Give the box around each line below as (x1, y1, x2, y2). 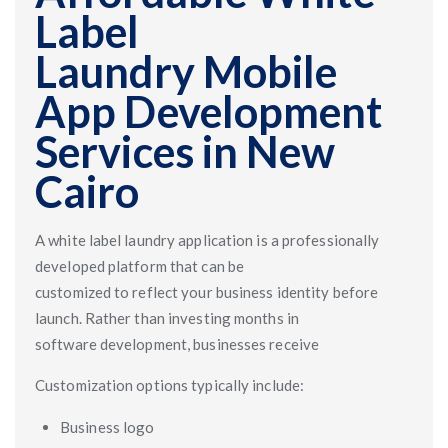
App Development (35, 86, 383, 137)
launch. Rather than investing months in (35, 309, 299, 327)
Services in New (35, 126, 336, 177)
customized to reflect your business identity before (35, 283, 379, 301)
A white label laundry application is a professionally (35, 231, 380, 249)
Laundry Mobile (35, 46, 338, 97)
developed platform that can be (35, 257, 245, 275)
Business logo (60, 418, 155, 436)
